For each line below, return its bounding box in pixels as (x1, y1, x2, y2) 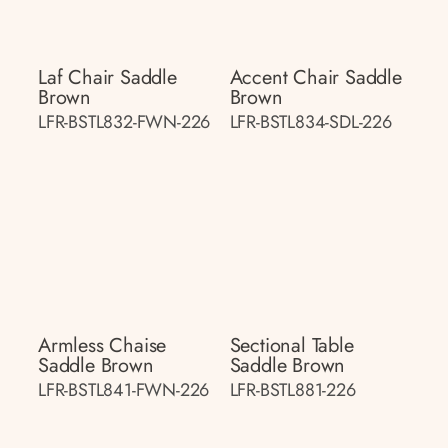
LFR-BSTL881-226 (229, 376, 356, 403)
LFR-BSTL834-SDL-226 (229, 109, 392, 135)
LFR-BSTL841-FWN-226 (38, 376, 210, 403)
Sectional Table (229, 330, 354, 360)
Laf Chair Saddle (38, 63, 177, 92)
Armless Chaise (38, 330, 167, 360)
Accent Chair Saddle (229, 63, 402, 92)
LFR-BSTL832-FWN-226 (38, 109, 211, 135)
